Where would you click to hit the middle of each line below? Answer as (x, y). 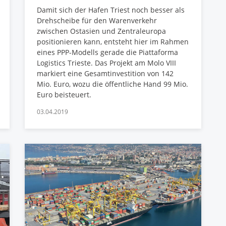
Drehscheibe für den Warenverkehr (97, 20)
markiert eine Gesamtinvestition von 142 (105, 73)
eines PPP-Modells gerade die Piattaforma (107, 52)
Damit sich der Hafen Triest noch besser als (111, 10)
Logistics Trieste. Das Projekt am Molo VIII (106, 63)
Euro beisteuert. (64, 94)
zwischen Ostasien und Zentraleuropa (101, 31)
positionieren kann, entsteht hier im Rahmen (113, 41)
